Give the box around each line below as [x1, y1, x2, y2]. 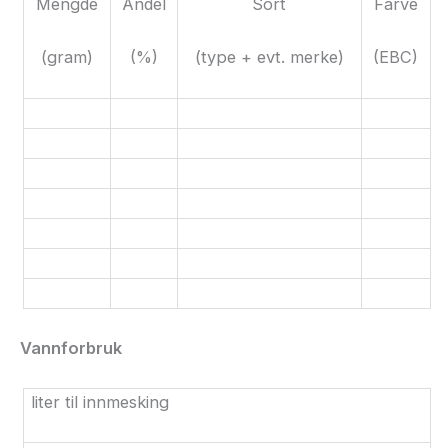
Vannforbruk [20, 337, 122, 358]
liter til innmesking [30, 392, 169, 413]
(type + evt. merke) [194, 46, 344, 67]
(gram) [40, 46, 93, 67]
